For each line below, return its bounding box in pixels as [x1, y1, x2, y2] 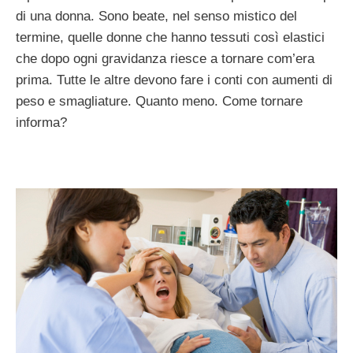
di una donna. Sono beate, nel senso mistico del [16, 8, 297, 24]
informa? [16, 114, 67, 130]
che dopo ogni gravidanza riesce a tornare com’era [16, 50, 314, 66]
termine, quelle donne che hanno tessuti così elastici [16, 29, 325, 45]
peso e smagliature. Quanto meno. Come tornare [16, 93, 303, 109]
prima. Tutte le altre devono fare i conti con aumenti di [16, 72, 333, 87]
